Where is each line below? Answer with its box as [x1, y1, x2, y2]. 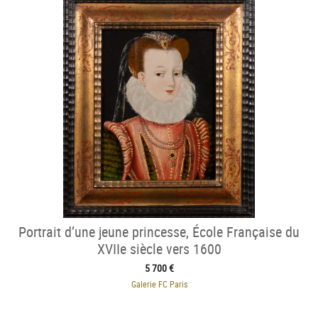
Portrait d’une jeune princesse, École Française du [18, 221, 300, 241]
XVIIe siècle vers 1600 [97, 238, 221, 258]
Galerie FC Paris [131, 278, 187, 290]
